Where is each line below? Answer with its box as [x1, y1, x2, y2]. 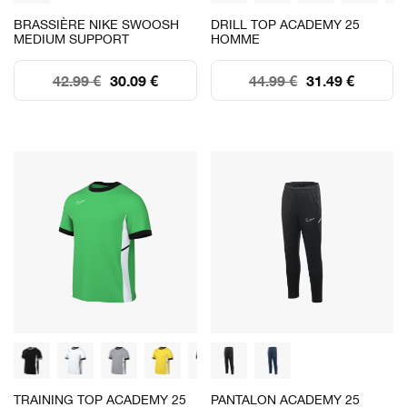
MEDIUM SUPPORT [14, 31, 129, 46]
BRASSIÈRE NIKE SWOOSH [14, 16, 179, 32]
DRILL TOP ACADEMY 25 [210, 16, 360, 32]
